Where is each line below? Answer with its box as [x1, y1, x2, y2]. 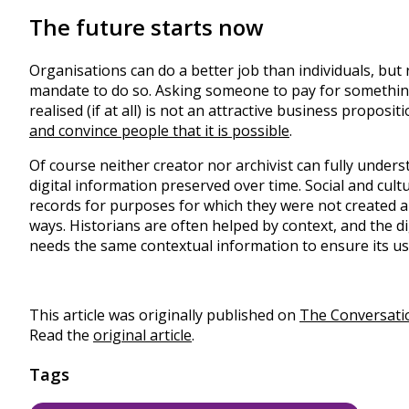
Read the [29, 325, 93, 346]
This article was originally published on [29, 305, 299, 326]
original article [93, 325, 192, 346]
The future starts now [29, 12, 264, 43]
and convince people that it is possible [29, 121, 289, 142]
